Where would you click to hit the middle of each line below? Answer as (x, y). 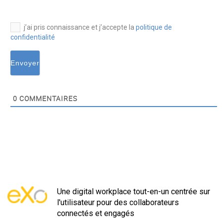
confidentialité (33, 37)
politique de (154, 27)
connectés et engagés (96, 213)
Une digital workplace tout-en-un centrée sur (134, 191)
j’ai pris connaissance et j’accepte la (80, 27)
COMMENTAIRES (47, 98)
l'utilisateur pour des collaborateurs (118, 202)
